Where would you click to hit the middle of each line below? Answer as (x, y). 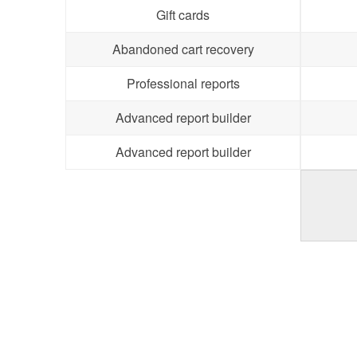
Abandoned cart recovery (183, 49)
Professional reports (183, 83)
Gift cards (183, 15)
